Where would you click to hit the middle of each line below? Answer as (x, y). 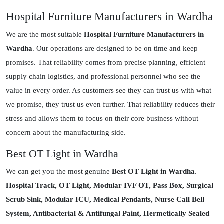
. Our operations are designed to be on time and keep (115, 49)
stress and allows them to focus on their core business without (102, 119)
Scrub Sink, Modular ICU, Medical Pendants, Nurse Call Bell (105, 200)
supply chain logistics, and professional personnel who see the (103, 77)
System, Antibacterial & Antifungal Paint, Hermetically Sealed (108, 214)
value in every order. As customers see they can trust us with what (109, 91)
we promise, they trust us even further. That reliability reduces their (110, 105)
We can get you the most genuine (59, 172)
